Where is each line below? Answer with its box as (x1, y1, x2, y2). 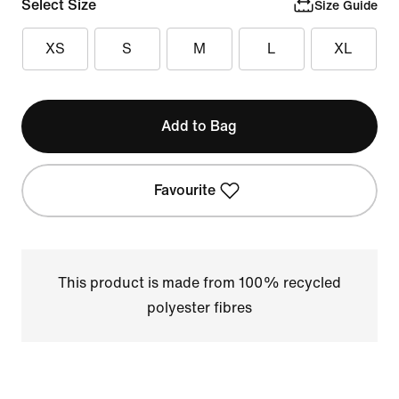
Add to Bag (161, 118, 238, 134)
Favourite (154, 183, 216, 198)
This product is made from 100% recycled (57, 275, 341, 290)
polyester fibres (146, 300, 252, 315)
